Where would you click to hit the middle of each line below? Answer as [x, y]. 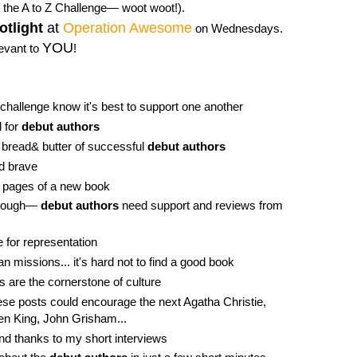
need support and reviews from [200, 206]
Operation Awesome [127, 28]
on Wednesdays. [237, 29]
